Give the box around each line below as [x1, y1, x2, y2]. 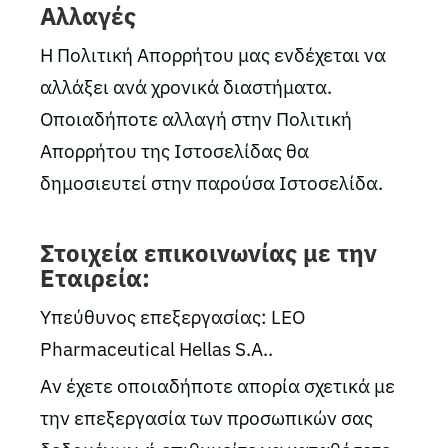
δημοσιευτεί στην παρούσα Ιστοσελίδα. [40, 171, 383, 195]
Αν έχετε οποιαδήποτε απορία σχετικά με [40, 374, 395, 398]
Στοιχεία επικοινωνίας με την [40, 237, 377, 269]
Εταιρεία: [40, 262, 150, 294]
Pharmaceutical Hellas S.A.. [40, 337, 273, 361]
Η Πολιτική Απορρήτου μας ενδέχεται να [40, 43, 386, 67]
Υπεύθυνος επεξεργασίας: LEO [40, 305, 305, 329]
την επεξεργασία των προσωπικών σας [40, 406, 373, 430]
